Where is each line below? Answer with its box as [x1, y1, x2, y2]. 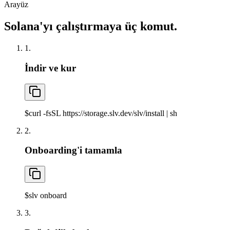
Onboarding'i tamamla [25, 145, 122, 156]
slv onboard [29, 191, 67, 200]
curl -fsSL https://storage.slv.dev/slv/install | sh [29, 108, 177, 118]
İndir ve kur [25, 62, 76, 73]
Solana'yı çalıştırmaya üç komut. [4, 20, 177, 33]
